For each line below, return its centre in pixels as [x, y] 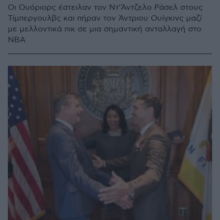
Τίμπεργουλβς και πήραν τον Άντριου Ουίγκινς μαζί [105, 18]
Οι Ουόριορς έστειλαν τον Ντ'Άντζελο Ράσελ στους [105, 8]
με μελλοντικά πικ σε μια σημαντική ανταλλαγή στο [105, 29]
